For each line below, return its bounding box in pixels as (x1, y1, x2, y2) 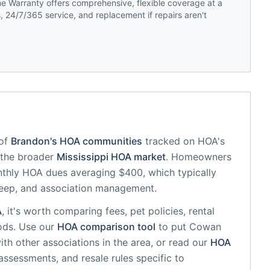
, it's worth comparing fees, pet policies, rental (2, 205, 215, 217)
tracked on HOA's (145, 135, 225, 147)
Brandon (11, 135, 50, 147)
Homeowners (171, 151, 231, 163)
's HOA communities (50, 135, 142, 147)
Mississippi (57, 151, 108, 163)
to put (159, 221, 189, 233)
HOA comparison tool (57, 221, 155, 233)
